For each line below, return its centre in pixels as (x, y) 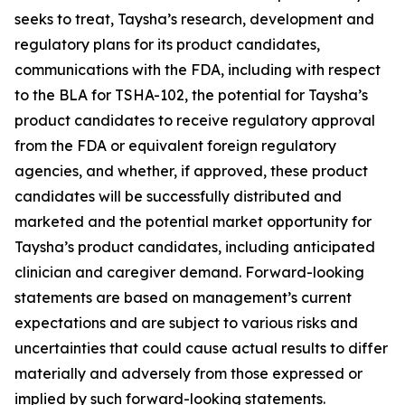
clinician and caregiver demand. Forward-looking (189, 272)
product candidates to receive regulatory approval (195, 120)
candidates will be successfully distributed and (178, 196)
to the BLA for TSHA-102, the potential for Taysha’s (191, 95)
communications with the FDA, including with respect (198, 70)
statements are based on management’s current (183, 297)
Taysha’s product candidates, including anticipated (195, 247)
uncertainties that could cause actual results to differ (201, 348)
